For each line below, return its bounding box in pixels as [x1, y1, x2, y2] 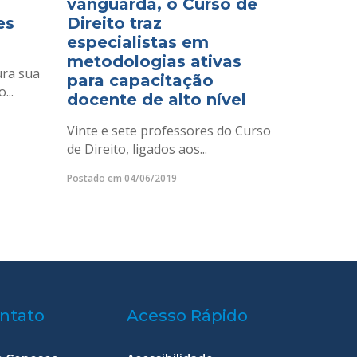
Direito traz [66, 14, 162, 33]
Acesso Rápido [127, 306, 249, 326]
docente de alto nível [66, 90, 246, 109]
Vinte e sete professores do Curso [66, 122, 271, 139]
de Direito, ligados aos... [66, 140, 207, 158]
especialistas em [66, 33, 209, 52]
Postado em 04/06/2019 [66, 171, 177, 185]
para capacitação [66, 71, 214, 90]
